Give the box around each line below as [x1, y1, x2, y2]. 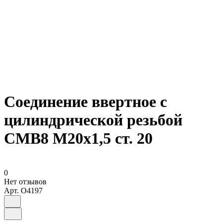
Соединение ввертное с [4, 93, 167, 111]
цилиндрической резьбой [4, 111, 182, 129]
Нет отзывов [4, 177, 47, 186]
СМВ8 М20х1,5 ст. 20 [4, 129, 153, 148]
